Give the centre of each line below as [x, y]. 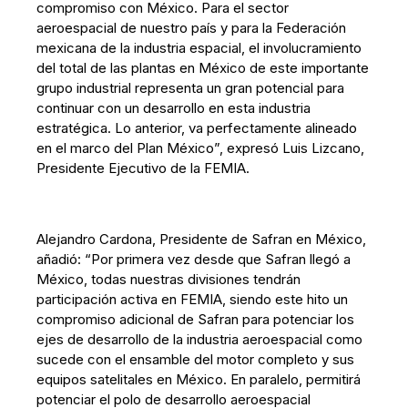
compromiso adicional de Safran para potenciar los [196, 319]
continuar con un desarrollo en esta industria [174, 108]
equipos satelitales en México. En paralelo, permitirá [199, 379]
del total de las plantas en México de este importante [203, 68]
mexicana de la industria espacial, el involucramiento [199, 48]
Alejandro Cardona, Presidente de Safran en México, [202, 239]
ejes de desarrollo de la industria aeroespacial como [200, 339]
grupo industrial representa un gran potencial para [191, 88]
